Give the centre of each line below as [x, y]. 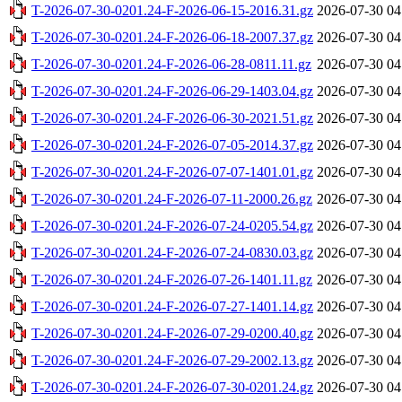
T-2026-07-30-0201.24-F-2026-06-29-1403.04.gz [172, 91]
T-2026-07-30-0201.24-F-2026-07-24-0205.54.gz [172, 225]
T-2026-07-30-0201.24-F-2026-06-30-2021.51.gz [172, 118]
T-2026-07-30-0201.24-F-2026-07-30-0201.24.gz [172, 387]
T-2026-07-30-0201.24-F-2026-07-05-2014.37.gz [172, 144]
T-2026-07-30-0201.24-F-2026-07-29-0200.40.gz [172, 333]
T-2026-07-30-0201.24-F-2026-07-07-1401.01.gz [172, 171]
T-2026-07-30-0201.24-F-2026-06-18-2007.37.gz [172, 37]
